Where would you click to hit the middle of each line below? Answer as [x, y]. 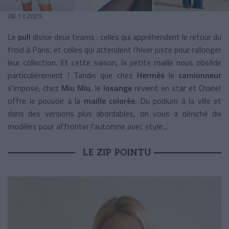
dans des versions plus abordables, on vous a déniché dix [114, 113]
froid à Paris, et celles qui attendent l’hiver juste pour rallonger [114, 49]
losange [118, 88]
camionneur [200, 75]
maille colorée [109, 100]
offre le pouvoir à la [46, 100]
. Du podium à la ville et [178, 100]
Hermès [153, 75]
